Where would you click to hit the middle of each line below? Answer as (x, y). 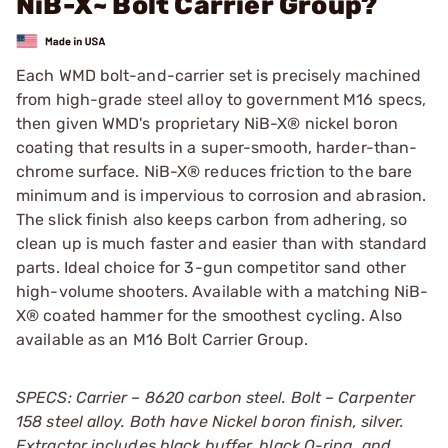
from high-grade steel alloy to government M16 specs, (221, 99)
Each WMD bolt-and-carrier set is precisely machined (219, 75)
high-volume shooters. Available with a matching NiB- (222, 291)
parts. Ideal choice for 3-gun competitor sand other (211, 267)
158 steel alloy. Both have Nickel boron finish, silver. (210, 421)
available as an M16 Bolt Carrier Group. (162, 339)
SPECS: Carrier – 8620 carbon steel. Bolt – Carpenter (216, 397)
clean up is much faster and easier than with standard (222, 243)
